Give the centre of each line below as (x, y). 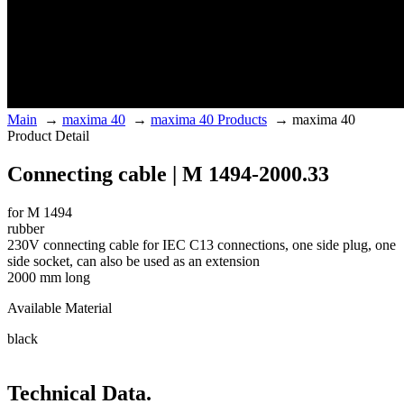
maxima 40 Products (209, 120)
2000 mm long (49, 278)
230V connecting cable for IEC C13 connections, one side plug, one (202, 245)
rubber (26, 229)
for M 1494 (40, 213)
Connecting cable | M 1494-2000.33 (168, 174)
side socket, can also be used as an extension (133, 262)
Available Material (60, 308)
